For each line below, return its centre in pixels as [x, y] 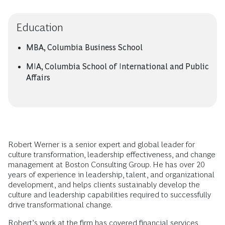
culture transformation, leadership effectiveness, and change [112, 154]
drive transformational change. [60, 205]
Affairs [38, 78]
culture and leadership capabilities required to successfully [109, 195]
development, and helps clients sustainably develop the [104, 185]
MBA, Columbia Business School [84, 47]
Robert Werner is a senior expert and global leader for [101, 144]
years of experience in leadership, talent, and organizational [111, 175]
